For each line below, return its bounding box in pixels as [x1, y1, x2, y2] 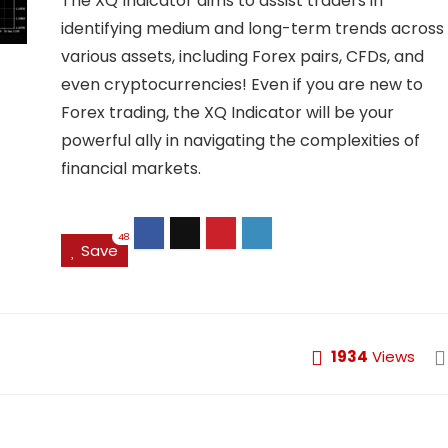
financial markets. [60, 157, 201, 180]
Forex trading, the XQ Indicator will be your [60, 101, 394, 124]
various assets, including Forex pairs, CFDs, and [60, 45, 424, 68]
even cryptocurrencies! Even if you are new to [60, 73, 423, 96]
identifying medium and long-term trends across [60, 17, 444, 40]
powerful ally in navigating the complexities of [60, 129, 420, 152]
